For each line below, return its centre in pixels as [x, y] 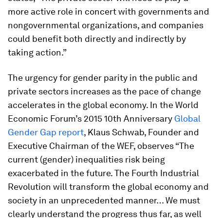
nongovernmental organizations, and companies [106, 25]
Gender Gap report [46, 132]
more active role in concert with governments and [109, 11]
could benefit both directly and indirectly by [97, 39]
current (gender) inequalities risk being [86, 159]
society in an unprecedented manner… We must [104, 200]
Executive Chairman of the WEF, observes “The [101, 146]
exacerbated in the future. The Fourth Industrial [103, 173]
